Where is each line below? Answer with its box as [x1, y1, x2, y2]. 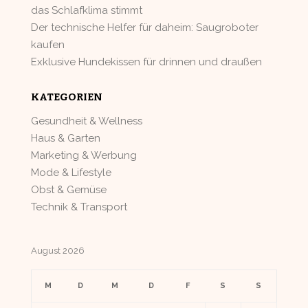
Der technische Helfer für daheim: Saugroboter [31, 21, 258, 34]
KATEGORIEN [31, 91, 102, 103]
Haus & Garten [31, 132, 100, 144]
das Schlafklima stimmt [31, 4, 142, 16]
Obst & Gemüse [31, 184, 107, 196]
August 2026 [31, 245, 85, 256]
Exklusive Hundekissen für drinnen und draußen [31, 56, 262, 68]
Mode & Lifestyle [31, 166, 111, 179]
